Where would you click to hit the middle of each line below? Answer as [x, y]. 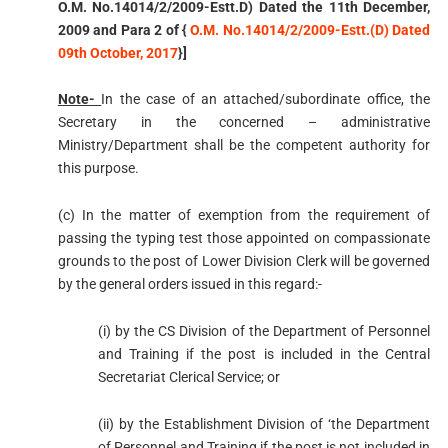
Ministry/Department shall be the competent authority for [244, 145]
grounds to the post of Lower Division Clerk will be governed [244, 261]
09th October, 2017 [117, 52]
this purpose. [98, 168]
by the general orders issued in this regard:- [189, 284]
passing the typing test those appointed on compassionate [244, 238]
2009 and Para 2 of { [124, 29]
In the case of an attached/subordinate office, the [266, 99]
